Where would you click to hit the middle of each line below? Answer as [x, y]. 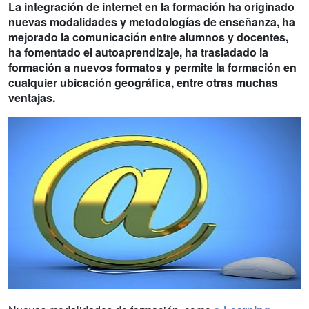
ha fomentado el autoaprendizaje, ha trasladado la [138, 52]
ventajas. [32, 97]
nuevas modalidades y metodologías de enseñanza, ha [152, 21]
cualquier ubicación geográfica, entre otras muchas [143, 82]
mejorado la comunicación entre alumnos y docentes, [148, 37]
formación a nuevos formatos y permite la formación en [152, 67]
